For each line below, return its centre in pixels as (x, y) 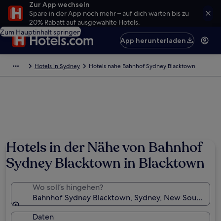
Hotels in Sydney (57, 66)
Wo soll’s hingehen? (68, 187)
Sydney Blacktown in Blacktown (105, 163)
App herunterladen (153, 40)
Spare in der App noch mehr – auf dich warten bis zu (109, 13)
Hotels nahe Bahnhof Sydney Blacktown (142, 66)
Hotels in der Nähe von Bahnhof (104, 147)
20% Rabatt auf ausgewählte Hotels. (85, 22)
